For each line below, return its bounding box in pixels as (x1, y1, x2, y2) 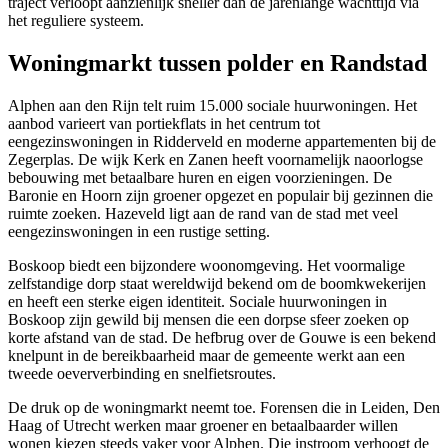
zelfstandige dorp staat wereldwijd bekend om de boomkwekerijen (8, 275, 426, 293)
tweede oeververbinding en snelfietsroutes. (8, 365, 276, 383)
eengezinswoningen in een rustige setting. (8, 223, 270, 241)
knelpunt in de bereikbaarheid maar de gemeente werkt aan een (8, 347, 405, 365)
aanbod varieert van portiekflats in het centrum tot (8, 115, 320, 133)
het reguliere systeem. (8, 12, 144, 30)
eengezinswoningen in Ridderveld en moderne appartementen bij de (8, 133, 436, 151)
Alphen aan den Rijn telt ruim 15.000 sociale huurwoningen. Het (8, 97, 417, 115)
